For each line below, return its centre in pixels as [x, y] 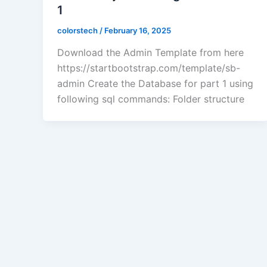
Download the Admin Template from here [150, 53]
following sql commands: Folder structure [151, 99]
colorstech [78, 30]
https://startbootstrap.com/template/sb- [149, 68]
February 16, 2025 [138, 30]
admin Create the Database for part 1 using [155, 84]
